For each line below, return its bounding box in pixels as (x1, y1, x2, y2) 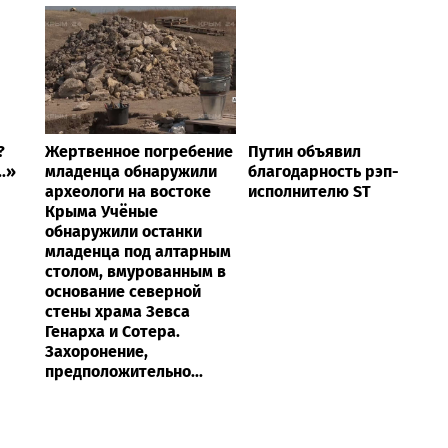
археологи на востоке (45, 181, 211, 201)
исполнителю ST (248, 181, 371, 201)
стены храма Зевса (45, 301, 190, 321)
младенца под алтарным (45, 241, 231, 261)
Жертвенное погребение (45, 141, 233, 161)
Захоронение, (45, 341, 148, 361)
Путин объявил (248, 141, 361, 161)
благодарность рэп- (248, 161, 399, 181)
